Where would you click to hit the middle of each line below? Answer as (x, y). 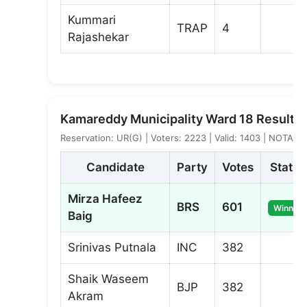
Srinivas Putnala (112, 247)
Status (287, 167)
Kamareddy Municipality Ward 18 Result (177, 119)
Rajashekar (98, 37)
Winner (287, 208)
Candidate (115, 167)
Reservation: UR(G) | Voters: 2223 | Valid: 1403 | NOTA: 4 (182, 137)
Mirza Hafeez (105, 198)
